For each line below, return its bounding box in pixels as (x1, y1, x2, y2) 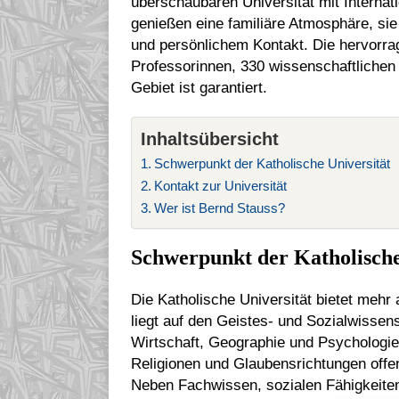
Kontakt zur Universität (154, 177, 288, 193)
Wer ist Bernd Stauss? (154, 199, 286, 216)
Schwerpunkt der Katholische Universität (154, 155, 391, 171)
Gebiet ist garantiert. (131, 78, 267, 96)
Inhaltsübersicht (141, 128, 279, 149)
